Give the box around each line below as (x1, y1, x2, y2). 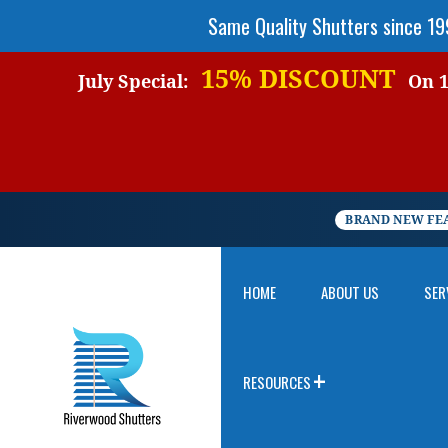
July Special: (77, 69, 188, 93)
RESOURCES (242, 371, 311, 393)
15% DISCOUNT (200, 61, 395, 95)
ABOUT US (320, 281, 379, 303)
